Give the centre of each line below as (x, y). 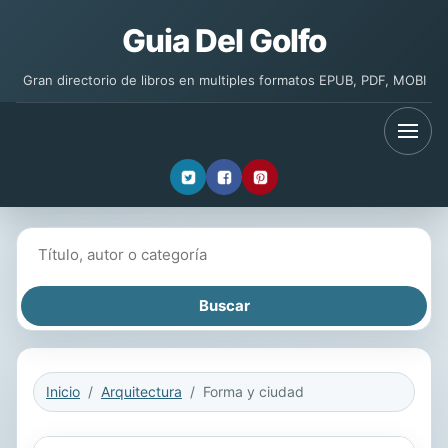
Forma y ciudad (253, 391)
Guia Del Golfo (224, 41)
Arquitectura (141, 391)
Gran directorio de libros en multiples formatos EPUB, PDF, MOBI (224, 80)
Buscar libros (66, 242)
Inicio (63, 391)
